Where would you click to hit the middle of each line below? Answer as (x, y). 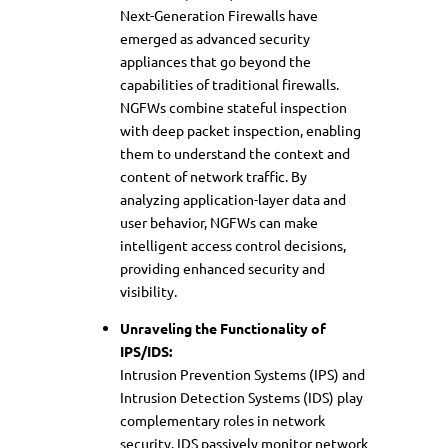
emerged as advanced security (215, 37)
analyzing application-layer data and (233, 198)
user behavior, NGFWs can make (219, 221)
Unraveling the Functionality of (223, 327)
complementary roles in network (222, 419)
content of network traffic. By (213, 175)
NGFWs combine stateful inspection (233, 106)
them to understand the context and (235, 152)
